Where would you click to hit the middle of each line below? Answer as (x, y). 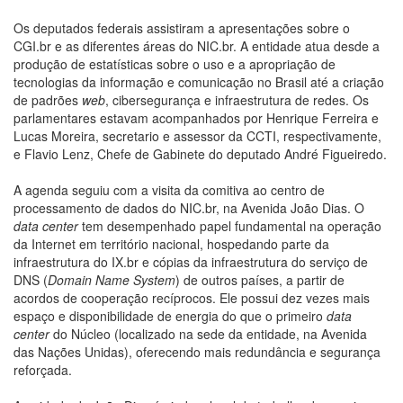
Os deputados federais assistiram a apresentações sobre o (182, 28)
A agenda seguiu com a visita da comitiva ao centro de (169, 190)
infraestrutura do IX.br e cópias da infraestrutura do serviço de (191, 262)
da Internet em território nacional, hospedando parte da (171, 244)
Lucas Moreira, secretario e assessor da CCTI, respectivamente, (197, 136)
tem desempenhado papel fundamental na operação (230, 226)
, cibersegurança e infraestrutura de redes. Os (237, 100)
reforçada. (43, 370)
